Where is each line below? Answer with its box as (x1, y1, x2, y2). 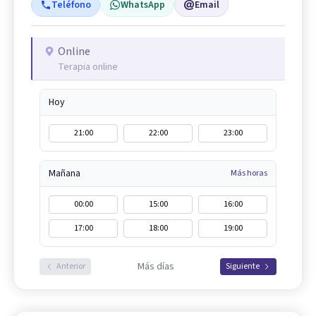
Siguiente (226, 260, 260, 272)
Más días (137, 259, 174, 274)
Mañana (49, 166, 80, 181)
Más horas (231, 166, 267, 179)
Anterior (56, 260, 85, 272)
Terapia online (58, 59, 118, 74)
